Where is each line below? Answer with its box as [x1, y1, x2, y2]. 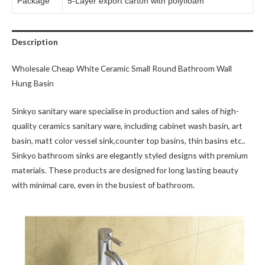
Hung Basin [12, 78, 54, 89]
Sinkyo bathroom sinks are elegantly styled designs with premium [12, 150, 248, 161]
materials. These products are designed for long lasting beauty [12, 165, 238, 176]
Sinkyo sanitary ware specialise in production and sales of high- [12, 106, 239, 117]
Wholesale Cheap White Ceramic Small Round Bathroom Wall [12, 63, 232, 74]
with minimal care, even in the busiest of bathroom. [12, 180, 195, 190]
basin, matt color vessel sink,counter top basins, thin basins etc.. [12, 135, 245, 146]
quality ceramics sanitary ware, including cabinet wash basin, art [12, 121, 243, 131]
